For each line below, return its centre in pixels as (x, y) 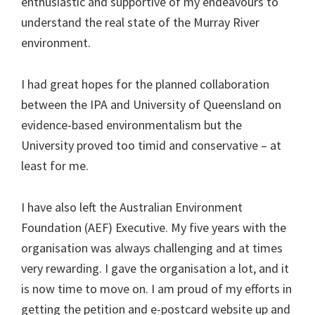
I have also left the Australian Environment (132, 207)
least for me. (55, 165)
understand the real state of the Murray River (140, 22)
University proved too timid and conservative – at (151, 145)
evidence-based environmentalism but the (131, 124)
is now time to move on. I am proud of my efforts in (156, 288)
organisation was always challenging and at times (152, 247)
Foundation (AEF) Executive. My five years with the (154, 227)
